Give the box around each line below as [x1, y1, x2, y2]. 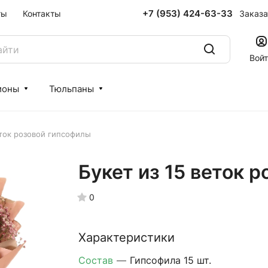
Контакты [23, 8, 61, 19]
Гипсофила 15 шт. [129, 254, 211, 266]
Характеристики [78, 230, 175, 245]
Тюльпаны [49, 83, 94, 95]
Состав [78, 254, 116, 266]
